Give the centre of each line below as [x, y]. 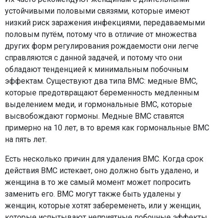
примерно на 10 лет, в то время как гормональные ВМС [107, 128]
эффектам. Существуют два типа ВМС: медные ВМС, [101, 81]
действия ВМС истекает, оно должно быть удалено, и [102, 171]
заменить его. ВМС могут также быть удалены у [93, 194]
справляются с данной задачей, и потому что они [93, 58]
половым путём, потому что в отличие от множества [101, 34]
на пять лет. [26, 139]
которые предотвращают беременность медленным [102, 93]
